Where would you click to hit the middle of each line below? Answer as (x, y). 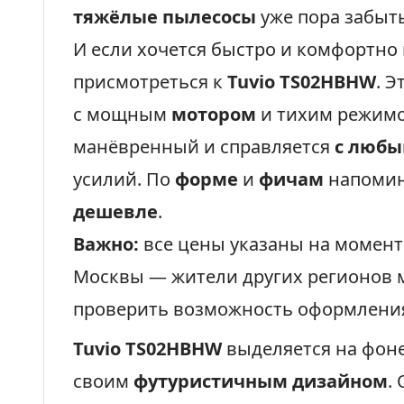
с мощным (122, 114)
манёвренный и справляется (204, 147)
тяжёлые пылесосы (165, 17)
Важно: (106, 244)
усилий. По (124, 179)
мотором (214, 114)
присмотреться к (150, 82)
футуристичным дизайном (261, 381)
